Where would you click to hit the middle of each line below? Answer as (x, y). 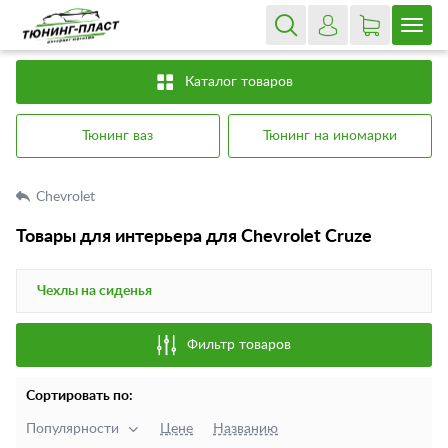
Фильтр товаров (239, 345)
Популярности (72, 429)
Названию (245, 429)
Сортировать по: (79, 396)
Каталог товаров (239, 82)
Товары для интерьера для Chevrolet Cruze (194, 237)
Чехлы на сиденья (94, 291)
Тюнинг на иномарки (330, 136)
